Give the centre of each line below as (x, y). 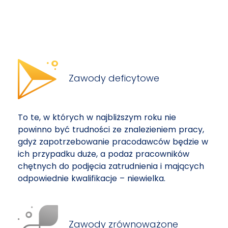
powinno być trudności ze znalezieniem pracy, (111, 130)
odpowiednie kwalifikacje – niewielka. (92, 178)
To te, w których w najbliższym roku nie (97, 117)
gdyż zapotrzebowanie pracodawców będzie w (113, 142)
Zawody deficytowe (113, 78)
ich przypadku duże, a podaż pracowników (104, 154)
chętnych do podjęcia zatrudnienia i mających (111, 166)
